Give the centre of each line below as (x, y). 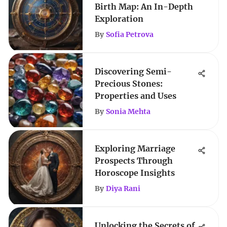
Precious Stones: (129, 84)
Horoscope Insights (135, 173)
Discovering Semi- (133, 71)
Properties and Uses (136, 96)
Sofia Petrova (130, 34)
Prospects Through (134, 161)
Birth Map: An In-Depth (144, 7)
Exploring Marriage (135, 148)
